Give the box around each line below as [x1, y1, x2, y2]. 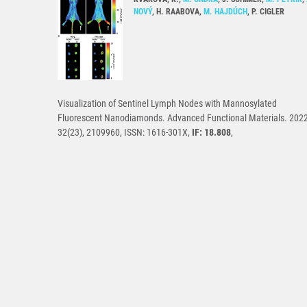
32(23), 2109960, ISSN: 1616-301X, [58, 127, 192, 138]
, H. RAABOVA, [152, 7, 204, 17]
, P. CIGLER [247, 7, 284, 17]
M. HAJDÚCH [204, 7, 247, 17]
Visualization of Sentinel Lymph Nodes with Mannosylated [58, 98, 277, 110]
